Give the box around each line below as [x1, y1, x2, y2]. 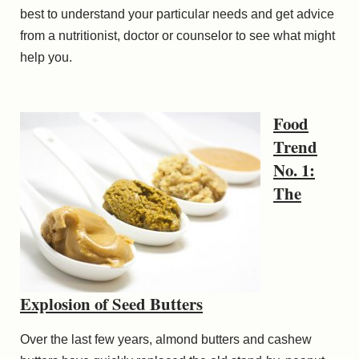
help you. [20, 50, 72, 64]
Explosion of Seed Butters [20, 292, 203, 317]
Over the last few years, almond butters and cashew [20, 333, 312, 347]
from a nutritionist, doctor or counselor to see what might [20, 28, 335, 42]
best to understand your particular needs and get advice [20, 6, 334, 21]
